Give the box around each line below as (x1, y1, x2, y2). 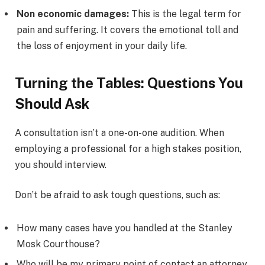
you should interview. (15, 159, 109, 170)
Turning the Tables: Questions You (15, 74, 243, 91)
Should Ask (15, 95, 89, 112)
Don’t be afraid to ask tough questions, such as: (15, 189, 220, 201)
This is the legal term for (129, 8, 241, 20)
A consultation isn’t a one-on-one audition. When (15, 127, 224, 138)
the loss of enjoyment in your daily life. (17, 40, 187, 51)
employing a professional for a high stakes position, (15, 143, 241, 154)
